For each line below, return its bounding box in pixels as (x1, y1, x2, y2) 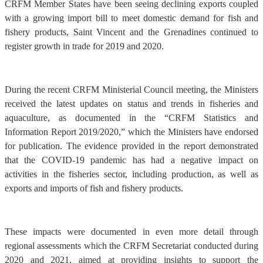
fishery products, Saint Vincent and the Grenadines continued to (5, 26, 258, 37)
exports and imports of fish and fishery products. (5, 183, 183, 193)
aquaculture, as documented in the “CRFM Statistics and (5, 112, 258, 123)
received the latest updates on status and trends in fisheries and (5, 98, 258, 109)
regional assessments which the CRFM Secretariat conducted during (5, 240, 258, 251)
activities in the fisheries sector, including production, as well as (5, 168, 258, 179)
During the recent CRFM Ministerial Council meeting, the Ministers (5, 84, 258, 95)
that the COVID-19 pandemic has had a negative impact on (5, 154, 258, 165)
